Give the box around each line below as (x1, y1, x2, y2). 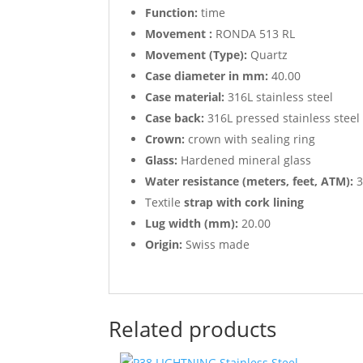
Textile (145, 194, 185, 211)
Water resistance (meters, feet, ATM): (145, 173, 354, 190)
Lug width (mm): (145, 216, 239, 232)
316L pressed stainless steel (204, 110, 361, 126)
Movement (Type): (145, 47, 248, 63)
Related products (109, 314, 277, 344)
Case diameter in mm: (145, 68, 269, 84)
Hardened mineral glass (177, 152, 312, 169)
